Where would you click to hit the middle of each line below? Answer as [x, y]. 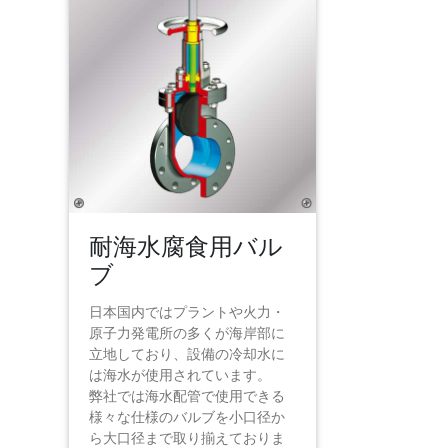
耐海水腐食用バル [185, 247]
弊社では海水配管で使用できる [186, 396]
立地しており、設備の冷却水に [186, 354]
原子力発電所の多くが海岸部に [186, 333]
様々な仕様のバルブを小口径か [186, 417]
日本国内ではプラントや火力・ [186, 312]
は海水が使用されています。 [179, 375]
